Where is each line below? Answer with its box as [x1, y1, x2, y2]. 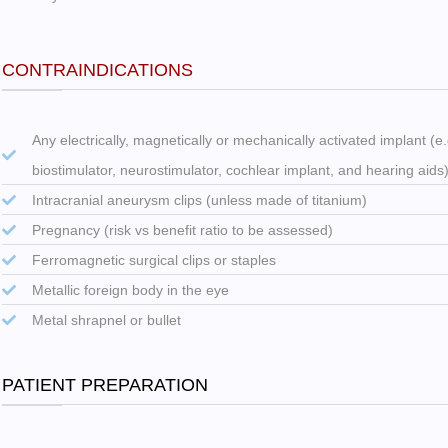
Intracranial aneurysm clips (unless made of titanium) [31, 191, 367, 208]
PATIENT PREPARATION [2, 374, 209, 395]
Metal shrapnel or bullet [31, 311, 181, 328]
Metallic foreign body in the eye [31, 281, 229, 298]
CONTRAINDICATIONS [2, 59, 194, 80]
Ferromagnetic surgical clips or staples [31, 251, 276, 268]
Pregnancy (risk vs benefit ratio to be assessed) [31, 221, 333, 238]
